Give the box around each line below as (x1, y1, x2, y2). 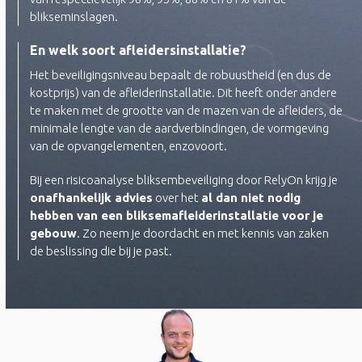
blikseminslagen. (30, 10, 119, 23)
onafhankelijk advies (30, 191, 154, 204)
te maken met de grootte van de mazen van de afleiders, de (30, 103, 343, 117)
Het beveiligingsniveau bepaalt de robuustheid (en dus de (30, 68, 332, 82)
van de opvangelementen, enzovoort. (30, 139, 228, 153)
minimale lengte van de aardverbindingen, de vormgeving (30, 121, 330, 135)
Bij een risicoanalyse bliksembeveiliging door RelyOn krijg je (30, 173, 339, 187)
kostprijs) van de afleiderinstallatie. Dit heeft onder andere (30, 86, 338, 99)
